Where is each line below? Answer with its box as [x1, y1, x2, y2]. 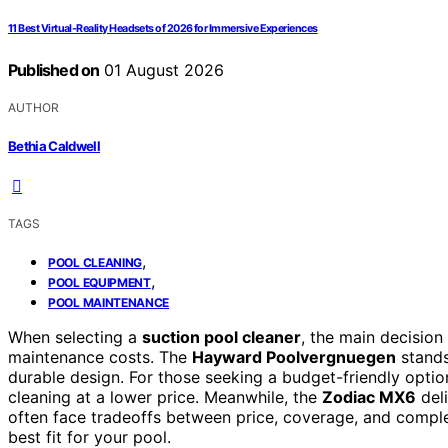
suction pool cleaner [142, 326, 301, 347]
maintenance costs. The [8, 346, 192, 367]
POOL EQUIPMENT [48, 274, 151, 290]
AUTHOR [8, 100, 59, 116]
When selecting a [8, 326, 142, 347]
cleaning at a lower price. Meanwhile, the [8, 386, 322, 407]
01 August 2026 [99, 60, 225, 81]
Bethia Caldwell [8, 137, 101, 154]
